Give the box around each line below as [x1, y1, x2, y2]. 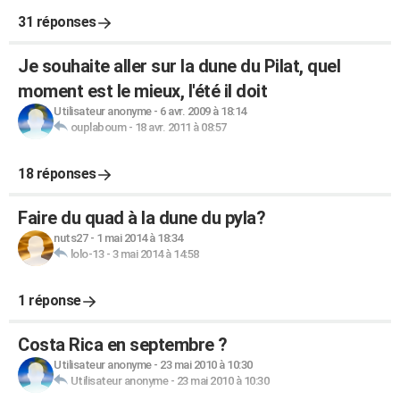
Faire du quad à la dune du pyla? [18, 207, 265, 229]
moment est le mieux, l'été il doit [18, 80, 267, 103]
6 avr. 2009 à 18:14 [160, 104, 246, 119]
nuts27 [54, 231, 87, 246]
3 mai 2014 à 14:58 [112, 247, 199, 262]
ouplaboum [70, 121, 126, 135]
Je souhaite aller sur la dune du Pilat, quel [18, 55, 340, 78]
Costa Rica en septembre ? [18, 334, 228, 356]
